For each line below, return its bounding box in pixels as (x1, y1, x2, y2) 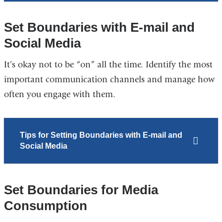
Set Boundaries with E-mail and (3, 20, 195, 35)
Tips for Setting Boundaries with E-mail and (19, 131, 182, 140)
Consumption (3, 198, 87, 213)
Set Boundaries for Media (3, 182, 158, 197)
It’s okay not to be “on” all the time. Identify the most (3, 59, 213, 70)
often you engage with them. (3, 89, 115, 100)
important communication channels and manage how (3, 74, 215, 85)
